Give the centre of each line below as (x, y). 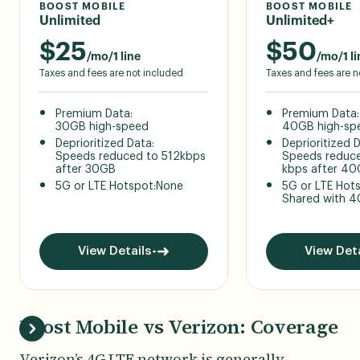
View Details (114, 251)
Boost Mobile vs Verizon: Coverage (179, 326)
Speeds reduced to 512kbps (131, 156)
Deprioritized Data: (105, 143)
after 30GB (86, 169)
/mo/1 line (114, 57)
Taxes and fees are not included (111, 73)
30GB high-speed (102, 127)
